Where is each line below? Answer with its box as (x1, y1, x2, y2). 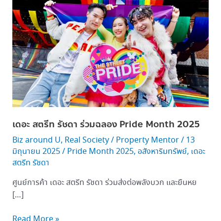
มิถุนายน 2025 (12, 146, 62, 158)
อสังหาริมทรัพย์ (137, 146, 187, 158)
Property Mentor (115, 135, 181, 147)
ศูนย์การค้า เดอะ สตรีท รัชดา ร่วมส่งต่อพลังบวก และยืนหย (12, 177, 197, 189)
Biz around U (12, 135, 61, 147)
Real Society (64, 135, 109, 147)
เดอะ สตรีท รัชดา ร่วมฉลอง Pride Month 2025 (12, 117, 200, 132)
